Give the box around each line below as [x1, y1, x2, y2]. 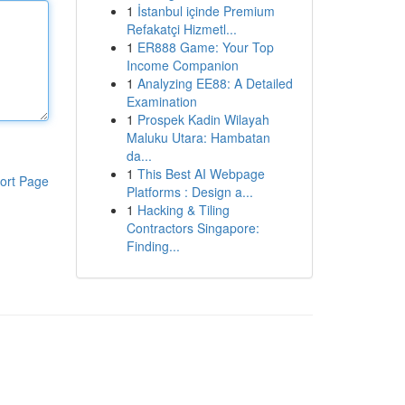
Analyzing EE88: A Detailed [137, 74, 293, 92]
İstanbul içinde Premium [137, 2, 275, 20]
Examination [126, 92, 197, 110]
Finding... [126, 237, 180, 255]
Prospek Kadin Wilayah [137, 110, 269, 128]
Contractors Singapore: [126, 219, 259, 237]
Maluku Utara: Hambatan [126, 128, 270, 146]
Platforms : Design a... [126, 183, 253, 201]
